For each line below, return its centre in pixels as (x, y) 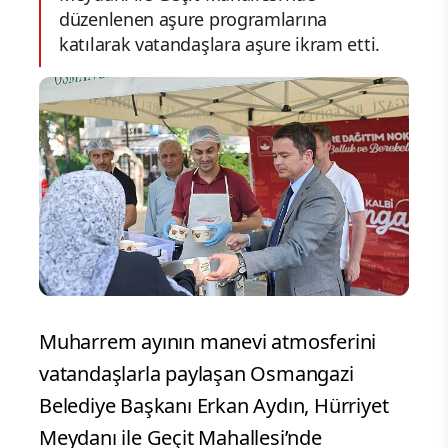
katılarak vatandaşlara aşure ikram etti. (220, 44)
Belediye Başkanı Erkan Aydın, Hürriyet (214, 406)
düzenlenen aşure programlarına (193, 19)
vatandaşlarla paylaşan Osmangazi (196, 374)
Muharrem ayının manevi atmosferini (208, 342)
